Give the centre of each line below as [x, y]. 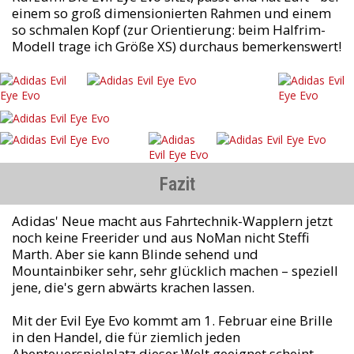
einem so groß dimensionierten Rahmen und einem [171, 13]
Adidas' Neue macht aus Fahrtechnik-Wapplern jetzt [172, 221]
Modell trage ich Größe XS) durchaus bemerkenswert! [176, 46]
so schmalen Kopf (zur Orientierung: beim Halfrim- [168, 29]
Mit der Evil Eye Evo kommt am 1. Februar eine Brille [172, 321]
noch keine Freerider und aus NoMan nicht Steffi [160, 238]
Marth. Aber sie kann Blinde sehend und [135, 254]
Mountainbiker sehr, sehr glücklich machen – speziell [175, 271]
